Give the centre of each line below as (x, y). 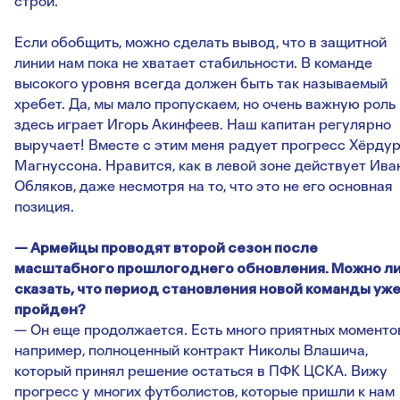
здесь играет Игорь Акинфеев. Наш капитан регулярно (203, 125)
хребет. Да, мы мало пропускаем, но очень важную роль (205, 104)
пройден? (50, 310)
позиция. (44, 207)
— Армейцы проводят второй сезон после (166, 248)
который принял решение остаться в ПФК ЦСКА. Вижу (201, 371)
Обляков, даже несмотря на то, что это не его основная (204, 187)
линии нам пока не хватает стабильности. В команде (193, 63)
